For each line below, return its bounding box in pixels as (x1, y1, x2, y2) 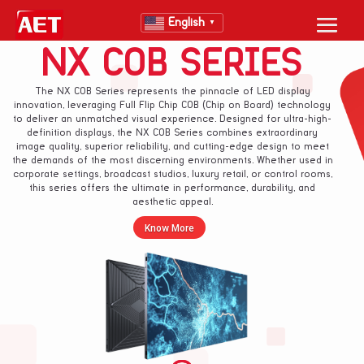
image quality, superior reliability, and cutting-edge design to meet (15, 141, 329, 153)
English (167, 17, 205, 29)
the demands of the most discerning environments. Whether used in (11, 155, 333, 167)
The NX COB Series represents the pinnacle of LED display (34, 86, 310, 97)
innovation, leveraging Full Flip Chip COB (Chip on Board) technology (14, 100, 331, 111)
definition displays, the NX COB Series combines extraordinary (27, 128, 318, 139)
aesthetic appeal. (132, 197, 213, 208)
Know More (145, 223, 194, 235)
